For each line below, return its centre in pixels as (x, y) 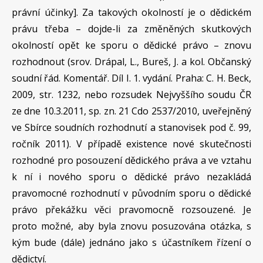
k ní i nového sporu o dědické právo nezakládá (131, 177)
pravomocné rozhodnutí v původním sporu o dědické (131, 193)
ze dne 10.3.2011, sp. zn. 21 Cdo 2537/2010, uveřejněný (131, 111)
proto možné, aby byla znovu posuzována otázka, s (131, 226)
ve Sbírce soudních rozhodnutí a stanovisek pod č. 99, (131, 127)
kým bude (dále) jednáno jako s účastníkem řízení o (131, 242)
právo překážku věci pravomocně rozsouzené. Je (131, 210)
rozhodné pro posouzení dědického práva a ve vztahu (131, 160)
